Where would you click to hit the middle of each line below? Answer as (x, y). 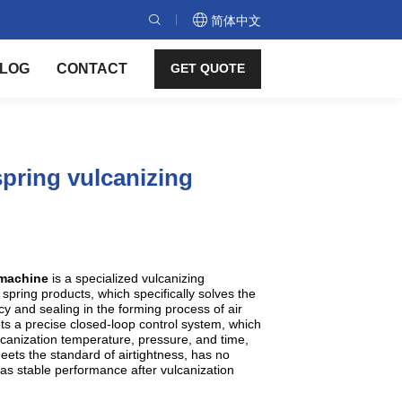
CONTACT (92, 69)
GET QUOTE (208, 68)
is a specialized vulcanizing (128, 278)
